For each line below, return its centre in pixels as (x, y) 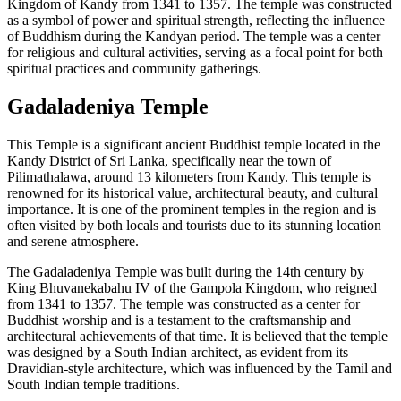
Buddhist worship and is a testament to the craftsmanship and (179, 320)
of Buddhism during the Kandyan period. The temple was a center (194, 36)
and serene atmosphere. (73, 241)
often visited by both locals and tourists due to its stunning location (194, 225)
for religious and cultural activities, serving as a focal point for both (195, 52)
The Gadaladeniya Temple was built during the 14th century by (186, 271)
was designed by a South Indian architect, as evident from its (178, 352)
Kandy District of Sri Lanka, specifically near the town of (169, 160)
